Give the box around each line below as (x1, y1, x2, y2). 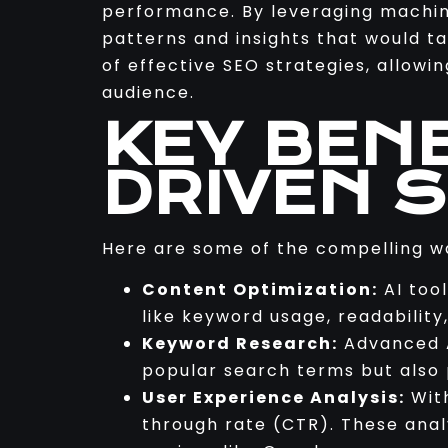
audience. (102, 81, 195, 105)
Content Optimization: (142, 278, 378, 302)
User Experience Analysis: (142, 386, 405, 410)
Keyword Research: (142, 332, 338, 356)
